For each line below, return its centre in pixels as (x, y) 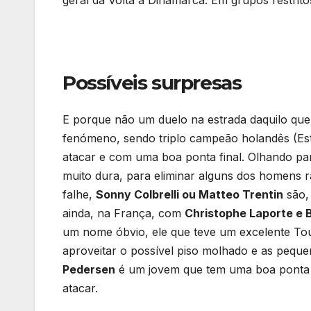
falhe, (79, 194)
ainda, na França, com (124, 213)
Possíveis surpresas (152, 82)
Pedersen (89, 269)
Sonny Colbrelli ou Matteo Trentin (190, 194)
